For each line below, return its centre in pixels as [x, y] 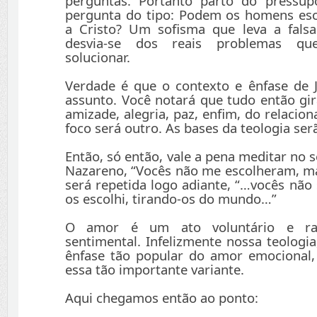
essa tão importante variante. [155, 270]
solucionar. [98, 57]
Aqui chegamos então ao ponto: [162, 298]
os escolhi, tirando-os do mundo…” [171, 199]
